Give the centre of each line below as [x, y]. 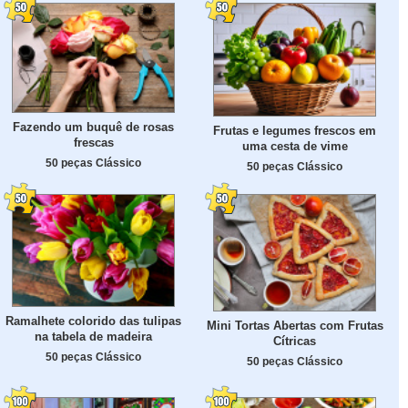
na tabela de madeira [93, 336]
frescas [93, 143]
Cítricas [295, 342]
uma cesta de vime [295, 147]
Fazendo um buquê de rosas [93, 127]
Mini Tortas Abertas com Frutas [295, 326]
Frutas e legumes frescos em [295, 131]
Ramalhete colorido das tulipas [93, 321]
